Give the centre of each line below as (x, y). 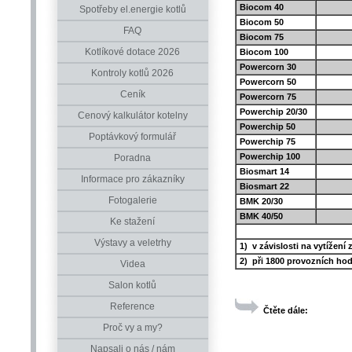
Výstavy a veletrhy (132, 243)
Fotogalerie (132, 200)
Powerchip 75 (266, 141)
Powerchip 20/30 (274, 111)
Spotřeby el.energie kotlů (132, 9)
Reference (132, 306)
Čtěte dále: (285, 311)
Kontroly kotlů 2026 (132, 73)
